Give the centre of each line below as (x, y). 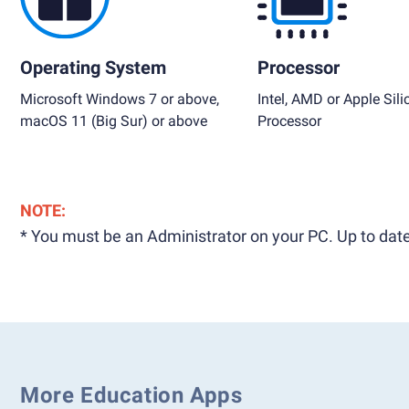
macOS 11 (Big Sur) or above (114, 121)
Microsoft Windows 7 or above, (120, 99)
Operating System (93, 68)
